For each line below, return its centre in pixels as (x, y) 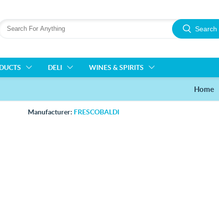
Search (206, 29)
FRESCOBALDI (96, 112)
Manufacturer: (50, 112)
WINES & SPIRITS (116, 67)
